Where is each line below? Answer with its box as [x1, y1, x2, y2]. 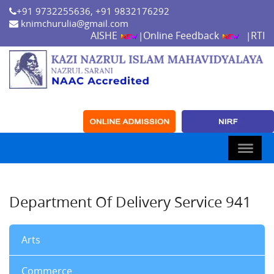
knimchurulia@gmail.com [18, 17, 128, 29]
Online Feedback [143, 29, 221, 42]
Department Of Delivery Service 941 [9, 192, 251, 212]
